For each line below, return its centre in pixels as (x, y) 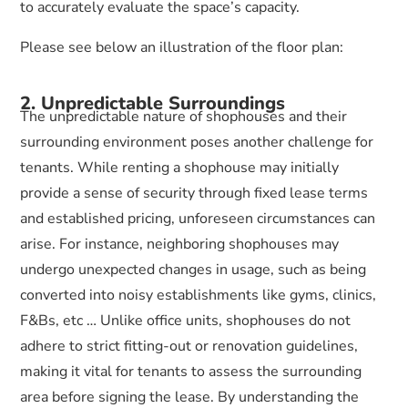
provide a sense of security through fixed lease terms (194, 193)
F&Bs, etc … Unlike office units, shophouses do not (185, 321)
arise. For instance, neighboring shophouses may (179, 244)
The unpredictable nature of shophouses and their (184, 117)
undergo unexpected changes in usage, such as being (193, 270)
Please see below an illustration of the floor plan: (182, 47)
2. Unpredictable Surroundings (153, 103)
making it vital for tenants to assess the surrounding (191, 372)
